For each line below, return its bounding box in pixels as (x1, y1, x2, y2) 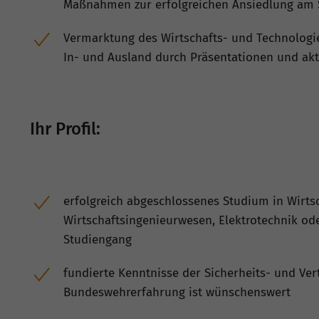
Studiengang (63, 231, 132, 247)
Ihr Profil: (30, 118, 100, 139)
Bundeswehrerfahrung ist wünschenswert (63, 284, 291, 300)
